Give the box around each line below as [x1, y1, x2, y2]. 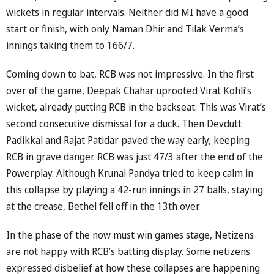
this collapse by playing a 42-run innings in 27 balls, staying [6, 182, 263, 196]
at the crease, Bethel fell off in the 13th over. [6, 199, 200, 213]
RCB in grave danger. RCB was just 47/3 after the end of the [6, 149, 263, 163]
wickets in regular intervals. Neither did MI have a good [6, 5, 248, 19]
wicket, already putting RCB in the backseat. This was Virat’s [6, 100, 266, 114]
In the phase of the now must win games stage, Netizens [6, 228, 254, 242]
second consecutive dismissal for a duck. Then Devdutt [6, 116, 242, 130]
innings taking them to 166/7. [6, 38, 135, 52]
